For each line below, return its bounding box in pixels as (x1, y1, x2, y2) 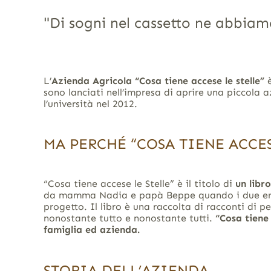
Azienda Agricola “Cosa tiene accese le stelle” (51, 75, 264, 87)
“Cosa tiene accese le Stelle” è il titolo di (43, 178, 235, 190)
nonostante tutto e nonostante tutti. (43, 212, 215, 224)
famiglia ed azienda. (43, 224, 140, 236)
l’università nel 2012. (43, 98, 137, 110)
